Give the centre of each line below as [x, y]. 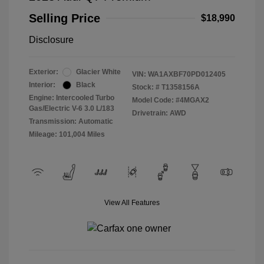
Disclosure [51, 40]
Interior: [42, 85]
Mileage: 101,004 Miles [67, 135]
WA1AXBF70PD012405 [187, 75]
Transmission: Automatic [71, 122]
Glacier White [98, 72]
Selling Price [65, 19]
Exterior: [44, 72]
